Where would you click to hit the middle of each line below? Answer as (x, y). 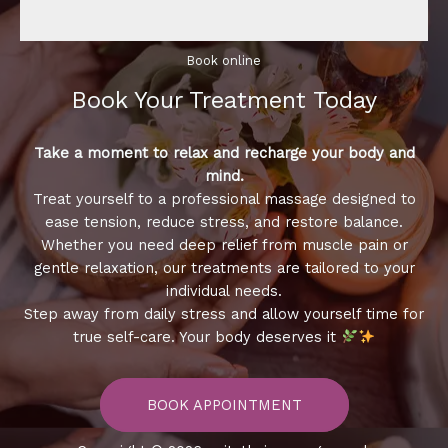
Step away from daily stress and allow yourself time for (224, 313)
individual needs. (224, 290)
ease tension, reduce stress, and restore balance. (224, 221)
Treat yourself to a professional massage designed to (224, 198)
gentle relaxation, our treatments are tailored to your (224, 267)
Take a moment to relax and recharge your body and (224, 152)
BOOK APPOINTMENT (224, 404)
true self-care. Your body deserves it (207, 336)
